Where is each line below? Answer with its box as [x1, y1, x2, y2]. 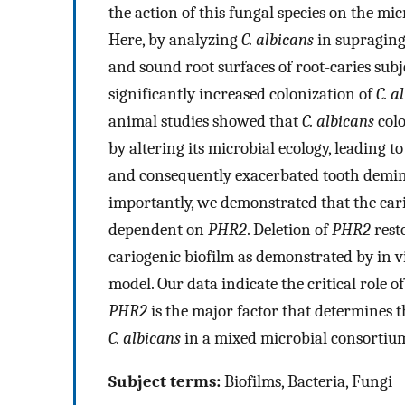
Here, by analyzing [108, 29, 241, 50]
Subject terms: [108, 372, 221, 392]
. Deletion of [247, 219, 332, 240]
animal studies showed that [108, 110, 302, 131]
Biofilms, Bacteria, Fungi [221, 372, 392, 392]
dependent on [108, 219, 208, 240]
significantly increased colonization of [108, 83, 376, 104]
